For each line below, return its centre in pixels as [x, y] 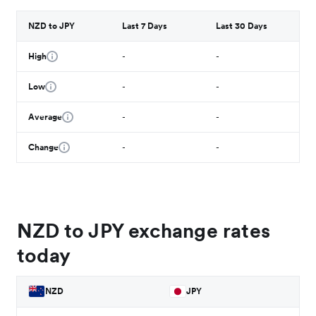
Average [45, 116]
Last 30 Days [242, 25]
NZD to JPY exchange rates [144, 230]
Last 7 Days [145, 25]
